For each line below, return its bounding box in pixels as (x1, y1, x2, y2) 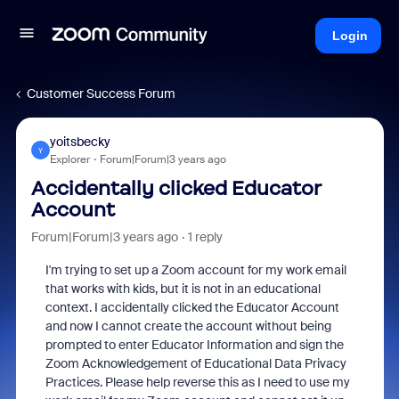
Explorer (49, 152, 90, 167)
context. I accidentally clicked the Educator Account (45, 299, 339, 315)
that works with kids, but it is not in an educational (45, 281, 321, 297)
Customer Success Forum (27, 85, 175, 102)
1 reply (187, 229, 223, 245)
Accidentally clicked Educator (30, 176, 321, 200)
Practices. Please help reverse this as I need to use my (45, 374, 350, 390)
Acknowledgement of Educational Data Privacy (81, 355, 346, 371)
